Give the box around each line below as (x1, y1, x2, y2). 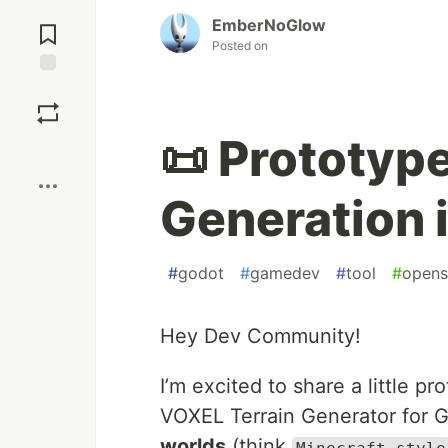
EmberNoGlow (212, 15, 326, 36)
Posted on (212, 38, 268, 54)
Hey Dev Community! (160, 324, 361, 349)
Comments (13, 18, 83, 36)
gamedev (250, 263, 320, 284)
